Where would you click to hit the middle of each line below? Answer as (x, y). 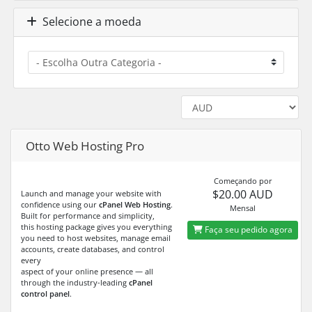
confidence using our (60, 204)
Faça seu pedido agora (248, 230)
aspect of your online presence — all (87, 271)
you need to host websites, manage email (96, 237)
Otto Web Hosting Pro (85, 146)
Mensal (243, 208)
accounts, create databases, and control (93, 249)
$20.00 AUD (243, 194)
